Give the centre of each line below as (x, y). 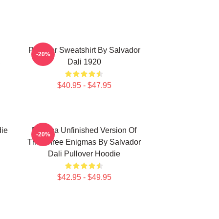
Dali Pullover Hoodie (84, 154)
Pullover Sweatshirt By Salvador (84, 50)
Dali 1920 (84, 62)
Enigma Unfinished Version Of (84, 130)
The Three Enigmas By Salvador (84, 142)
